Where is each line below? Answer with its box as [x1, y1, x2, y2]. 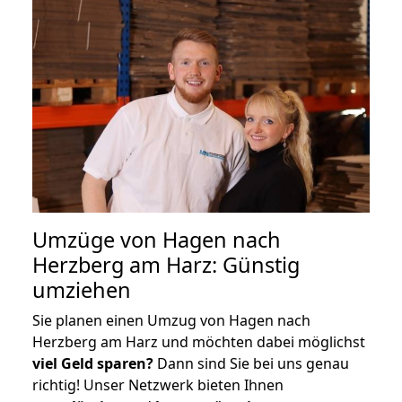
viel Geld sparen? [32, 353, 153, 373]
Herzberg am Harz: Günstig [32, 249, 300, 279]
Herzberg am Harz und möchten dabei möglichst [32, 331, 365, 352]
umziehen [32, 275, 131, 304]
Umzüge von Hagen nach [32, 224, 281, 254]
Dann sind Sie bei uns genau [153, 353, 349, 373]
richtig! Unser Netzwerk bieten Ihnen [32, 374, 284, 395]
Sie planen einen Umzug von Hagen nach [32, 310, 310, 330]
